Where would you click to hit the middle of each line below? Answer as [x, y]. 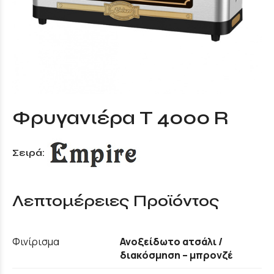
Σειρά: [30, 152]
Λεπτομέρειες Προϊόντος [116, 201]
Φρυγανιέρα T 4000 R [120, 118]
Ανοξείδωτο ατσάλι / [171, 241]
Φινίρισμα [36, 241]
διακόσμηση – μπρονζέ [176, 255]
